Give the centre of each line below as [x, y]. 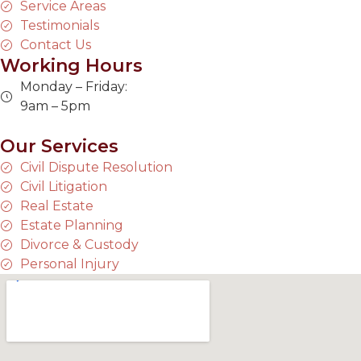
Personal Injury [70, 263]
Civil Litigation [64, 186]
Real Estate [57, 205]
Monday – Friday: [74, 86]
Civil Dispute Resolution [96, 167]
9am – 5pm [55, 106]
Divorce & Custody [79, 244]
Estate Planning [72, 225]
